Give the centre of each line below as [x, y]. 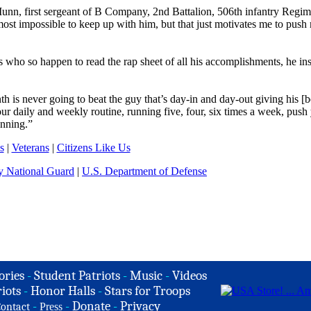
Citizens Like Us [93, 148]
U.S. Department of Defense [144, 171]
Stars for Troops [148, 291]
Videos [189, 276]
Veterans [30, 148]
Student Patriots [77, 276]
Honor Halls [63, 291]
